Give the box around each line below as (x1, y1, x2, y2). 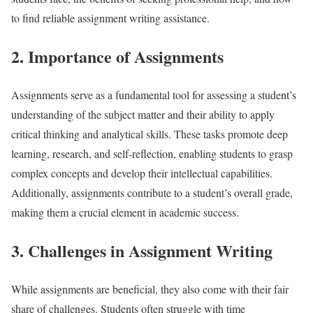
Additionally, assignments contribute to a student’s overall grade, (11, 185, 293, 201)
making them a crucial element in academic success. (11, 205, 239, 220)
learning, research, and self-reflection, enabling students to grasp (11, 146, 293, 161)
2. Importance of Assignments (11, 44, 224, 69)
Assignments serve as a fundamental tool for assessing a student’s (11, 87, 296, 103)
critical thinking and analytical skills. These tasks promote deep (11, 126, 288, 142)
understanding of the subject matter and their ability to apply (11, 107, 275, 122)
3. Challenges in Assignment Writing (11, 238, 272, 263)
